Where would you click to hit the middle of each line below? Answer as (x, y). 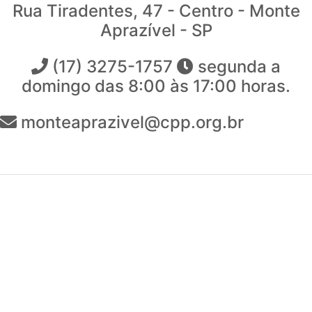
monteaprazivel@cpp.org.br (130, 123)
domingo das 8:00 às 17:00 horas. (156, 86)
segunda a (237, 67)
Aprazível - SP (156, 31)
